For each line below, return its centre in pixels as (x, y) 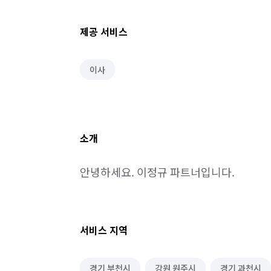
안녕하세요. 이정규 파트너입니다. (157, 172)
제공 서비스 (104, 31)
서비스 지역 (104, 230)
